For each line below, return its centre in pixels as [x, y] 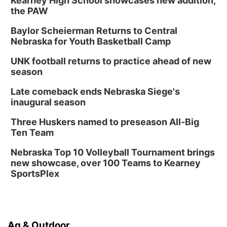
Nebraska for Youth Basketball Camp [91, 41]
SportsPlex [35, 174]
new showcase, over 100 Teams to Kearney [106, 163]
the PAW [29, 11]
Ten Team [32, 133]
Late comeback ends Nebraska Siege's [95, 91]
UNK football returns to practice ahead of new [111, 61]
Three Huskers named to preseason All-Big [105, 122]
